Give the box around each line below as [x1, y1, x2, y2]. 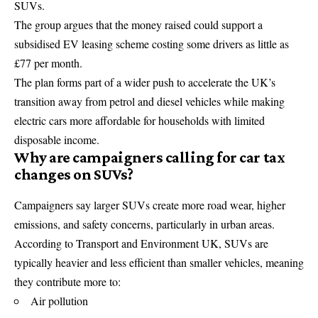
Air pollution [31, 292, 88, 308]
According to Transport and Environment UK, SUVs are [14, 235, 268, 251]
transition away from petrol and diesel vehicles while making [14, 93, 285, 109]
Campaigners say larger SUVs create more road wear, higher [14, 197, 285, 212]
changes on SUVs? [14, 165, 133, 183]
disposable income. [14, 131, 99, 147]
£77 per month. [14, 55, 82, 70]
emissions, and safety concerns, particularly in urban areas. [14, 216, 275, 231]
